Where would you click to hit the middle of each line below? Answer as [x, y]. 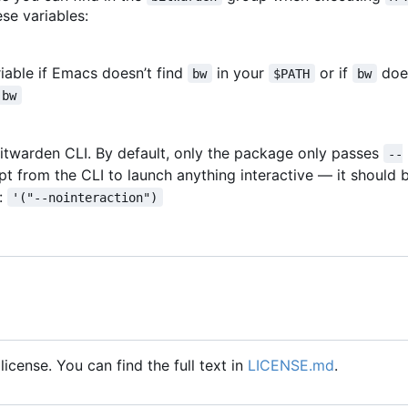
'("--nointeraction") [85, 197]
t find [167, 72]
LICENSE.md [291, 365]
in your [240, 72]
